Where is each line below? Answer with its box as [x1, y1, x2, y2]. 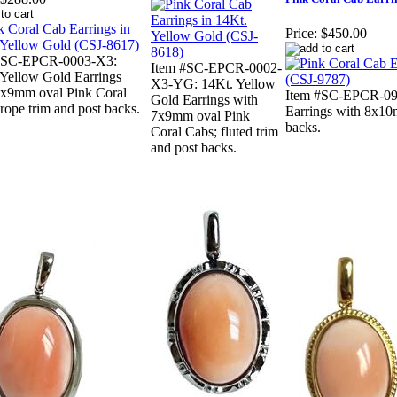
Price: [285, 26, 317, 42]
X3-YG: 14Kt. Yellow [151, 76, 276, 92]
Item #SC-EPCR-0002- [151, 60, 282, 76]
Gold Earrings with [151, 92, 258, 108]
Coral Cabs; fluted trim [151, 124, 278, 140]
